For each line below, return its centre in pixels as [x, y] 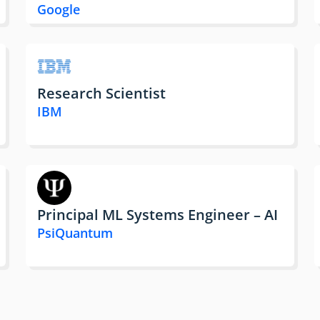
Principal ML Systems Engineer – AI [157, 215]
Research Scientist [101, 94]
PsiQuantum [75, 233]
